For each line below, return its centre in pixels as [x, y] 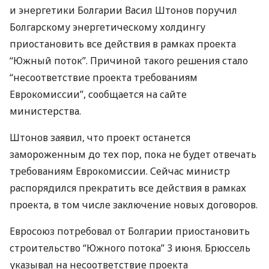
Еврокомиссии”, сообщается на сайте [98, 94]
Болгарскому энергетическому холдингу [107, 27]
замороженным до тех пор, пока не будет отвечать [133, 154]
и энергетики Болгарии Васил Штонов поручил [123, 10]
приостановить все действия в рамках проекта [123, 44]
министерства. [45, 111]
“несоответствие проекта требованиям [104, 77]
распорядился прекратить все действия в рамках [128, 188]
